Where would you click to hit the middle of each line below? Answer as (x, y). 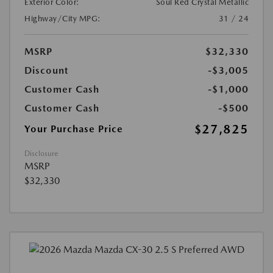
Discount (46, 70)
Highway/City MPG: (63, 18)
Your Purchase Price (74, 129)
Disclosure (41, 153)
